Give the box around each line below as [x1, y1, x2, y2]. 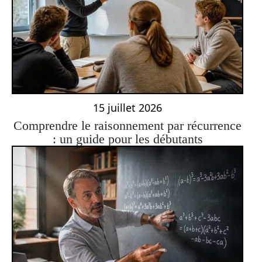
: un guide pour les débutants [52, 132, 203, 147]
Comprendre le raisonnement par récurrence [13, 118, 242, 133]
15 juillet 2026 [93, 101, 162, 115]
